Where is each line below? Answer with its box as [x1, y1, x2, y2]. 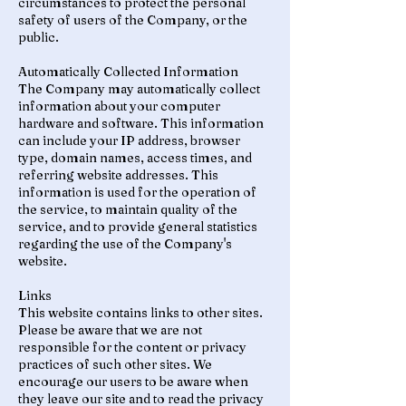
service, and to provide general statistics [18, 218, 257, 235]
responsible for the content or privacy [18, 339, 246, 355]
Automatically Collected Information [18, 63, 238, 80]
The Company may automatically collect [18, 81, 260, 97]
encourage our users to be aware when [18, 373, 248, 390]
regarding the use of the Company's [18, 236, 232, 252]
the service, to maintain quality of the [18, 201, 237, 217]
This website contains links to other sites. [18, 304, 263, 321]
